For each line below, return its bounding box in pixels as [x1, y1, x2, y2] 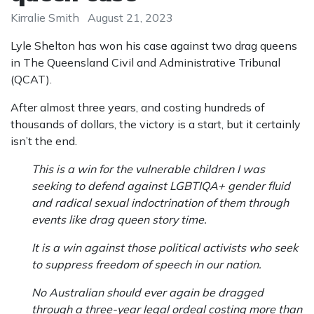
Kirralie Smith [11, 11, 79, 25]
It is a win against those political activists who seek [32, 240, 298, 255]
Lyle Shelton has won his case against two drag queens [11, 39, 297, 53]
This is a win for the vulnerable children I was [32, 162, 265, 177]
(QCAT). [11, 72, 52, 87]
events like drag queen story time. [32, 212, 207, 227]
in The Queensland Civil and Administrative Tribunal [11, 55, 280, 70]
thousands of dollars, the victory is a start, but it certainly [11, 117, 301, 132]
